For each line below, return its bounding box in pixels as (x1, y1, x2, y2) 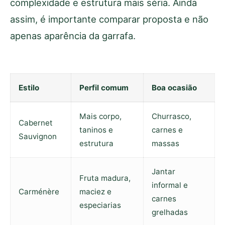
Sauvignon (19, 132, 57, 142)
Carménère (19, 187, 59, 197)
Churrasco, (152, 111, 191, 122)
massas (152, 139, 179, 149)
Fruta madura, (79, 173, 131, 183)
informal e (152, 180, 188, 190)
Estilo (19, 83, 39, 93)
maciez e (79, 187, 111, 197)
